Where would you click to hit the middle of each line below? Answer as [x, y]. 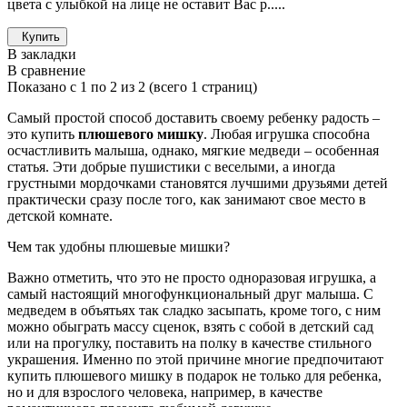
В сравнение [46, 70]
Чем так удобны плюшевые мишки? [119, 246]
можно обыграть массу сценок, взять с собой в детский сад [190, 326]
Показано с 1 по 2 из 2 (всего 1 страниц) [132, 86]
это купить [43, 134]
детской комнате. [60, 215]
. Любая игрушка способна [287, 134]
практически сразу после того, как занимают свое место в [187, 199]
